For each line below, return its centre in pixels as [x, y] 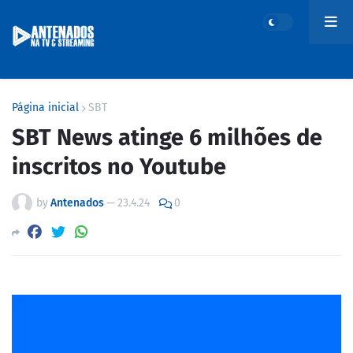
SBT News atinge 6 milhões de [167, 137]
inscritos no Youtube [119, 167]
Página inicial [45, 108]
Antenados [77, 203]
